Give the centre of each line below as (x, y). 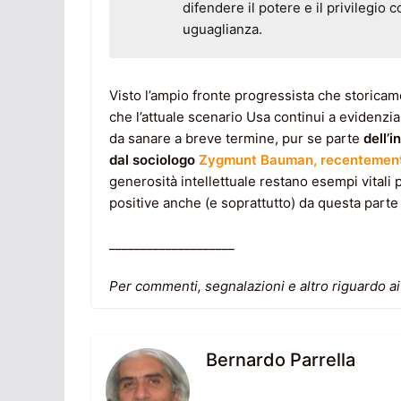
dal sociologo (154, 159)
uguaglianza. (222, 29)
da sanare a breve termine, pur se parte (236, 138)
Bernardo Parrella (280, 360)
